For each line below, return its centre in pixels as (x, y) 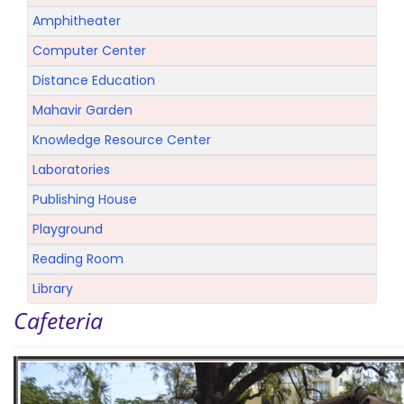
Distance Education (94, 81)
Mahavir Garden (83, 110)
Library (53, 289)
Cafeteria (59, 321)
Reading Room (78, 259)
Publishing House (85, 200)
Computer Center (89, 51)
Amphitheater (77, 21)
